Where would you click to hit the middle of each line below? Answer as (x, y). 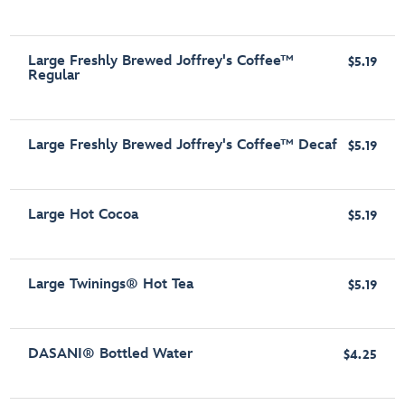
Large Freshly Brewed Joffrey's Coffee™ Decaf (183, 146)
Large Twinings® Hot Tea (111, 285)
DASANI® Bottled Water (111, 354)
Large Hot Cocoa (84, 215)
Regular (54, 76)
